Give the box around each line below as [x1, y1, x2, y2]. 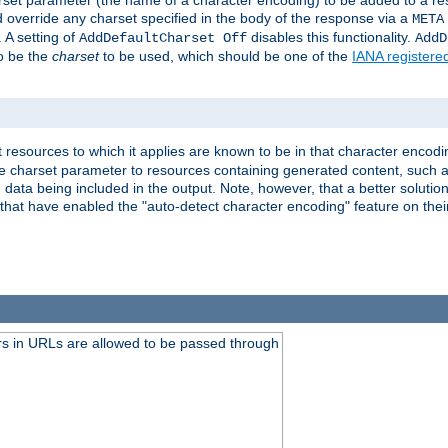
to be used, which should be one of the [99, 48, 352, 65]
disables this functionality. [247, 29, 415, 46]
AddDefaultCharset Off [79, 30, 247, 47]
